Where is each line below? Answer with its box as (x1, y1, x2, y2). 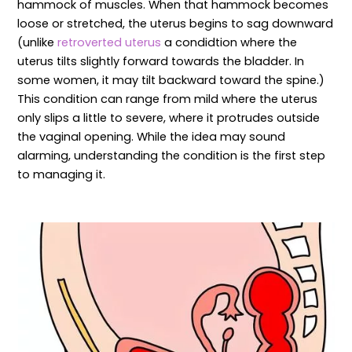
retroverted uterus (57, 34, 162, 50)
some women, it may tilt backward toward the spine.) (17, 71, 325, 88)
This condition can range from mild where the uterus (17, 90, 318, 107)
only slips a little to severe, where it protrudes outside (17, 109, 321, 126)
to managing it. (17, 166, 106, 182)
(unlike (17, 34, 58, 50)
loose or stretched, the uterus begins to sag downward (17, 15, 334, 31)
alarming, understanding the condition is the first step (17, 147, 326, 163)
